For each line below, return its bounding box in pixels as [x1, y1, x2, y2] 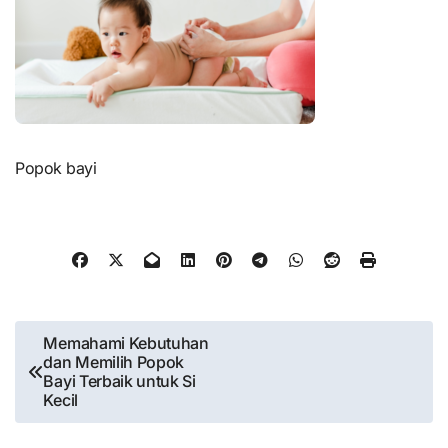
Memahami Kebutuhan [43, 332, 209, 353]
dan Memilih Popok [43, 351, 185, 372]
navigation [14, 357, 137, 389]
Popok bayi [15, 158, 97, 179]
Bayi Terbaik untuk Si [43, 370, 196, 391]
